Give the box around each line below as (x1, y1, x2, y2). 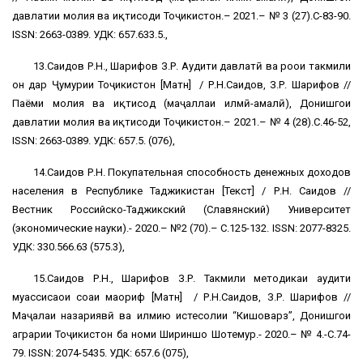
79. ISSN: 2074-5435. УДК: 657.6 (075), (12, 347, 189, 360)
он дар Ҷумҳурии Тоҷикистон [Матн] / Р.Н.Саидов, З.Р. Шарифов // (12, 79, 351, 92)
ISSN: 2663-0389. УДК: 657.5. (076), (12, 135, 175, 147)
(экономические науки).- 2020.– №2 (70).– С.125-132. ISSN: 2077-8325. (12, 222, 351, 235)
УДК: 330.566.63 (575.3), (12, 241, 125, 254)
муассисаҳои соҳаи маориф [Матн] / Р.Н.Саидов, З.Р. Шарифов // (12, 291, 351, 304)
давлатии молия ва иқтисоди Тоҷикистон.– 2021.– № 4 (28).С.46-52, (12, 116, 351, 129)
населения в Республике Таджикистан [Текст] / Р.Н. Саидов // (12, 185, 351, 198)
